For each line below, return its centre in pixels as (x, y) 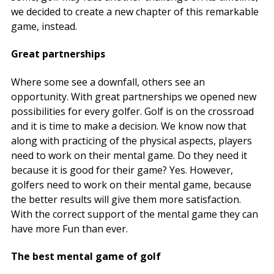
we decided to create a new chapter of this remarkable (135, 12)
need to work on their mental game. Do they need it (129, 155)
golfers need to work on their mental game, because (131, 184)
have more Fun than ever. (69, 228)
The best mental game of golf (86, 256)
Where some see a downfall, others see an (108, 82)
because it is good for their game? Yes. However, (122, 170)
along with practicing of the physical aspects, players (131, 140)
